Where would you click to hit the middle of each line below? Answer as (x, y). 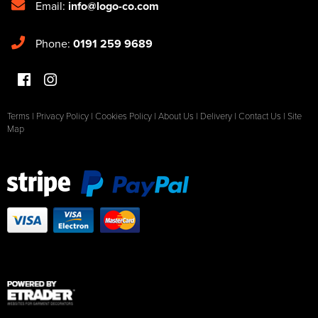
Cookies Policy (124, 115)
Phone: (54, 44)
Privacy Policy (62, 115)
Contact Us (260, 115)
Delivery (216, 115)
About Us (176, 115)
